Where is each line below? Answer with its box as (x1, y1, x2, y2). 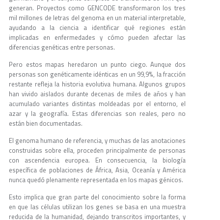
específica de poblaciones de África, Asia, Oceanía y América (9, 165, 186, 175)
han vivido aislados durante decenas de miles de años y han (9, 89, 186, 99)
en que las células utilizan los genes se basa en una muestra (9, 202, 186, 212)
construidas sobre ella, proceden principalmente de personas (9, 145, 186, 156)
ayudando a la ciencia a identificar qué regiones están (9, 23, 186, 33)
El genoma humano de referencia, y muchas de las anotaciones (9, 136, 186, 146)
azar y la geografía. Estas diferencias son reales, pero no (9, 109, 186, 119)
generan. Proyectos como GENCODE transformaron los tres (9, 3, 186, 13)
